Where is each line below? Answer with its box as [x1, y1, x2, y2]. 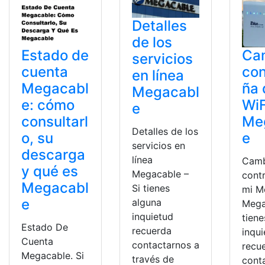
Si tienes [131, 182, 170, 194]
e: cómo [21, 96, 75, 114]
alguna [131, 196, 161, 208]
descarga [21, 146, 85, 163]
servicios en [131, 139, 185, 151]
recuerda [131, 224, 172, 237]
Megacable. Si [21, 249, 84, 261]
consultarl [21, 112, 88, 130]
